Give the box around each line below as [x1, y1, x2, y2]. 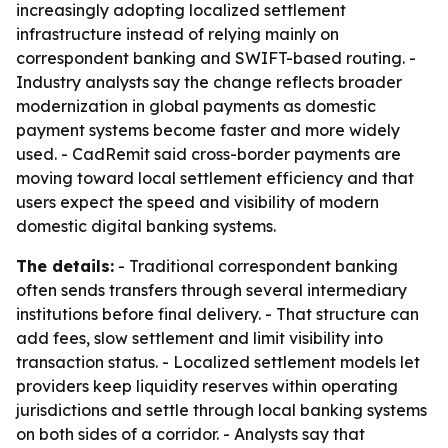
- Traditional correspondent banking [114, 256, 398, 276]
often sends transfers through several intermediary [16, 280, 407, 300]
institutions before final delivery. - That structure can [16, 304, 419, 324]
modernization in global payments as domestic [16, 96, 376, 116]
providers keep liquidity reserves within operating [16, 376, 398, 396]
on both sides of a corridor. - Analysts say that [16, 424, 365, 444]
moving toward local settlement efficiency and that [16, 168, 414, 188]
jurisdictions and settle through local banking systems [16, 400, 427, 420]
